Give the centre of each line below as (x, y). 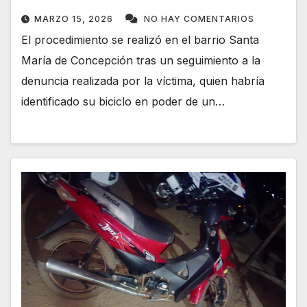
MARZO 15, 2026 (75, 19)
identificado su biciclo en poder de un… (123, 101)
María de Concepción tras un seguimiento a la (141, 60)
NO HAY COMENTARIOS (199, 19)
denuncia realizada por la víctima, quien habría (143, 81)
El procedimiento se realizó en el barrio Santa (140, 39)
